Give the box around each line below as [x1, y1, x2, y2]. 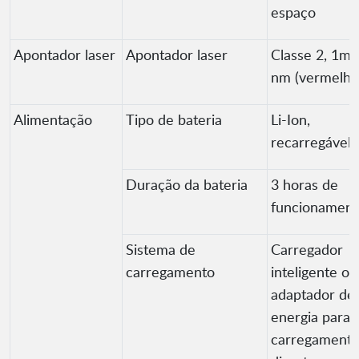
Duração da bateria [126, 175, 248, 195]
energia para [271, 307, 350, 327]
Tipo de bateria [126, 110, 222, 130]
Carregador [271, 240, 343, 260]
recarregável [271, 132, 351, 152]
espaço [271, 2, 316, 22]
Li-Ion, [271, 110, 310, 130]
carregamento [126, 262, 215, 282]
